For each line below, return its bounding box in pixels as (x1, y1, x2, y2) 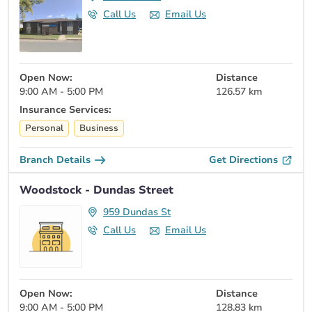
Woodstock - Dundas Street (19, 182, 173, 198)
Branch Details (19, 153, 91, 167)
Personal (25, 121, 63, 134)
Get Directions (209, 153, 278, 167)
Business (79, 121, 118, 134)
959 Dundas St (103, 205, 171, 219)
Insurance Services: (19, 103, 111, 117)
